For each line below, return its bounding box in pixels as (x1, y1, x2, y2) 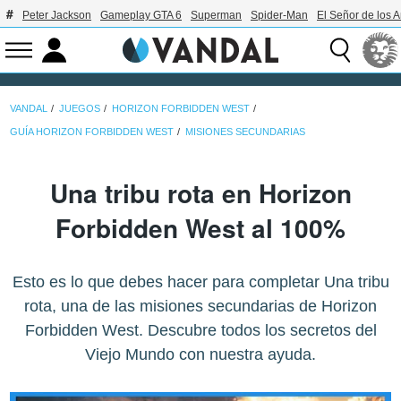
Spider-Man (251, 9, 308, 21)
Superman (191, 9, 242, 21)
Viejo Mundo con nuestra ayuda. (85, 346, 316, 364)
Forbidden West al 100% (55, 209, 346, 247)
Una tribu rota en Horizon (49, 175, 352, 212)
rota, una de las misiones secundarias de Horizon (24, 297, 377, 316)
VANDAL (10, 102, 48, 114)
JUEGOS (59, 102, 101, 114)
